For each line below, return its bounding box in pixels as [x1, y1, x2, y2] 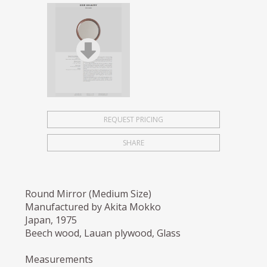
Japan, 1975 [25, 213, 77, 227]
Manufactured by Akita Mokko [25, 200, 162, 214]
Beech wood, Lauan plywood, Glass [25, 226, 181, 240]
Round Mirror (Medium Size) [25, 187, 152, 201]
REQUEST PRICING [103, 114, 163, 125]
